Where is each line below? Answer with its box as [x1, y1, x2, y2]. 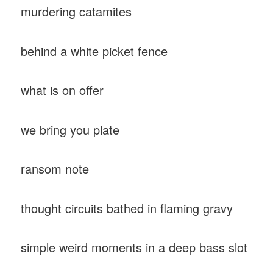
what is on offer [21, 81, 108, 99]
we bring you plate [21, 120, 120, 138]
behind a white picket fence [21, 41, 172, 60]
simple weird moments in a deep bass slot [21, 238, 248, 257]
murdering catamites [21, 2, 136, 21]
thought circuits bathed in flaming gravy [21, 199, 233, 217]
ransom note [21, 160, 93, 178]
